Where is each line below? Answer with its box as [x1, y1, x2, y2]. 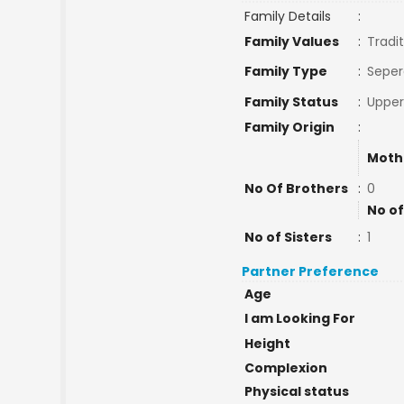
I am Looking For [243, 309, 355, 327]
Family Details [243, 7, 331, 25]
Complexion [243, 359, 327, 377]
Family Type [243, 62, 327, 80]
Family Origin [243, 118, 335, 136]
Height [243, 335, 290, 353]
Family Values [243, 32, 339, 50]
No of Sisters [243, 228, 332, 246]
